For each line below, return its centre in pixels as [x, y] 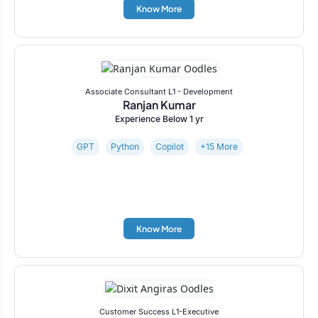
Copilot [170, 146]
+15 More [219, 146]
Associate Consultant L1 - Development [159, 91]
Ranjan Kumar [159, 104]
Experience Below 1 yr [159, 119]
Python [125, 146]
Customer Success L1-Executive [159, 311]
